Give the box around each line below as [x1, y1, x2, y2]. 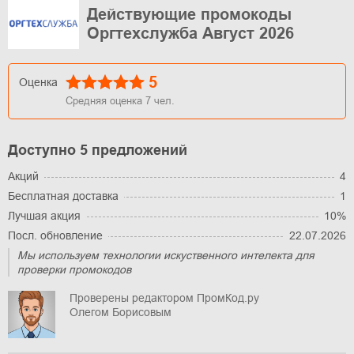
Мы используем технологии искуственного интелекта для [17, 248, 314, 262]
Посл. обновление [8, 228, 103, 242]
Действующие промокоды [87, 5, 292, 23]
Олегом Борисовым [70, 305, 171, 318]
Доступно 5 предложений [8, 141, 187, 158]
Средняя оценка [66, 94, 145, 107]
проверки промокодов [17, 262, 131, 276]
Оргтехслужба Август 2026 [87, 24, 294, 42]
